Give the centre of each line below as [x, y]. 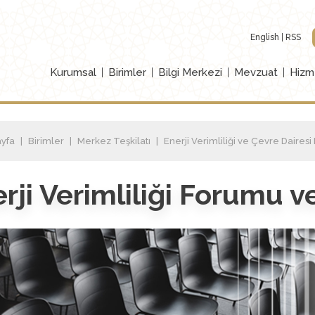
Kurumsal [73, 72]
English [265, 38]
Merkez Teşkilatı [114, 141]
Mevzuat [256, 72]
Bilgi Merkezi [190, 72]
